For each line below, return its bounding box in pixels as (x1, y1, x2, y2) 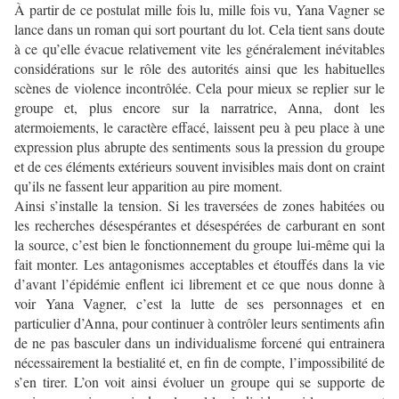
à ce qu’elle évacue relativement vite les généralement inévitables (14, 39, 385, 59)
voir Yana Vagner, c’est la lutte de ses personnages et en (14, 294, 385, 313)
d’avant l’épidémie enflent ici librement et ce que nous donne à (14, 274, 385, 294)
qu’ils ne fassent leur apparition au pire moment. (14, 176, 282, 196)
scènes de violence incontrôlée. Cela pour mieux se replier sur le (14, 78, 385, 98)
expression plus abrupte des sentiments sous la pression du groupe (14, 137, 385, 157)
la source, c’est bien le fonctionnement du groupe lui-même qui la (14, 235, 385, 255)
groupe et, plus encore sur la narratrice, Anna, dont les (14, 98, 385, 118)
